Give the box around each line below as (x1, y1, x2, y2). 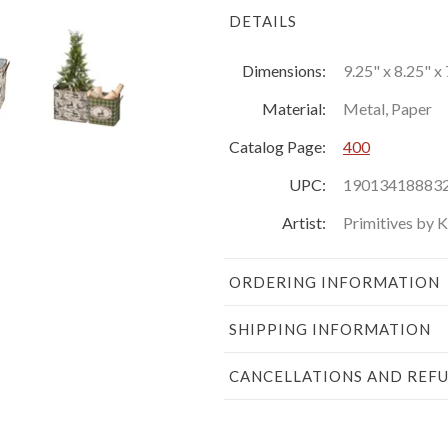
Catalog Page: (229, 136, 326, 156)
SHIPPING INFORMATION (229, 319, 431, 338)
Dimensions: (242, 60, 326, 80)
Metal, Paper (343, 98, 432, 118)
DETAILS (229, 11, 297, 30)
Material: (262, 98, 326, 118)
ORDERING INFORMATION (229, 272, 440, 291)
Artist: (282, 212, 326, 232)
